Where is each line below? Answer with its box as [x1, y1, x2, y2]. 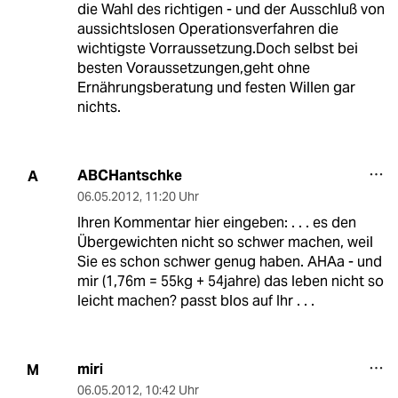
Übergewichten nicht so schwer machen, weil [76, 233, 373, 252]
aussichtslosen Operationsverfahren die [76, 20, 338, 39]
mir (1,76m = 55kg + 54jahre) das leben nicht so [76, 272, 384, 291]
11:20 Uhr [144, 188, 199, 205]
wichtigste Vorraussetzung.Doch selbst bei [76, 39, 358, 59]
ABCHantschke [76, 166, 182, 186]
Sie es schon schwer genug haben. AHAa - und [76, 252, 382, 272]
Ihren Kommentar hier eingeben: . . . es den [76, 213, 356, 233]
